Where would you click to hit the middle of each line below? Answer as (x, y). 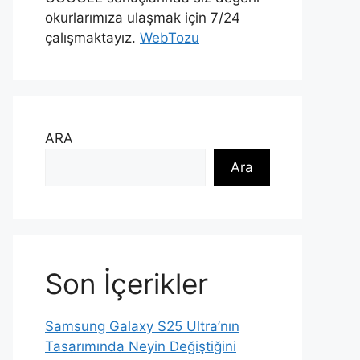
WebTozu (170, 38)
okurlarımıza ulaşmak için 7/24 (143, 18)
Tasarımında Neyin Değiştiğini (141, 346)
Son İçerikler (127, 284)
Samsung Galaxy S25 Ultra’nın (142, 326)
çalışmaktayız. (92, 38)
